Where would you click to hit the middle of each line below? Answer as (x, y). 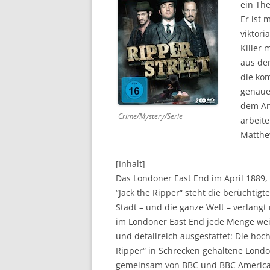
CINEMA (201, 43)
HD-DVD (202, 93)
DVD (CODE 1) (210, 18)
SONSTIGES (206, 117)
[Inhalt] (130, 163)
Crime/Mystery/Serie (150, 116)
